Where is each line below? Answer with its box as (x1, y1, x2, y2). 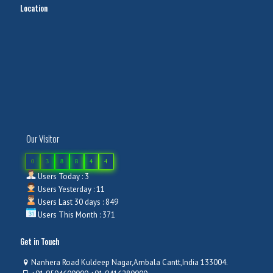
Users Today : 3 (36, 171, 89, 182)
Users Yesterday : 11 (36, 184, 105, 194)
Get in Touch (20, 235, 60, 247)
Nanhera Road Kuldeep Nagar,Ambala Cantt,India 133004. (31, 257, 229, 268)
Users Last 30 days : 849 (36, 197, 118, 207)
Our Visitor (26, 132, 59, 145)
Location (20, 2, 48, 14)
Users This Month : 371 (36, 210, 115, 220)
